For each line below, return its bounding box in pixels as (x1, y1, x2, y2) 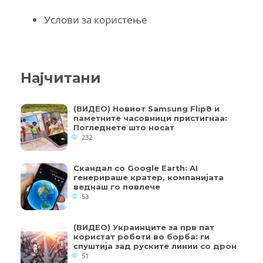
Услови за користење (44, 12, 147, 26)
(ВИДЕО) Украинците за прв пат (73, 222, 214, 232)
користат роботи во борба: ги (73, 231, 210, 241)
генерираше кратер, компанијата (73, 172, 224, 182)
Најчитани (21, 69, 101, 86)
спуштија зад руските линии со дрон (73, 241, 237, 251)
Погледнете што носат (73, 122, 174, 132)
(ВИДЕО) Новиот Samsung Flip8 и (73, 103, 220, 113)
